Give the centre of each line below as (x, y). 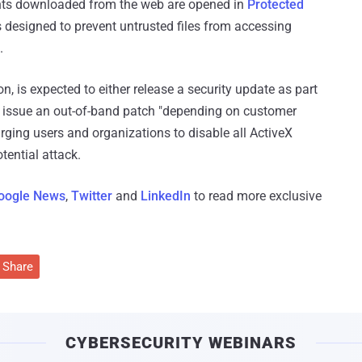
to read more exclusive (256, 196)
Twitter (92, 196)
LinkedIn (166, 196)
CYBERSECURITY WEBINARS (181, 343)
